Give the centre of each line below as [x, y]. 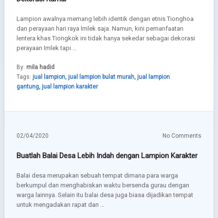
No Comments [182, 136]
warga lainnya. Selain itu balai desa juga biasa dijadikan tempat [105, 195]
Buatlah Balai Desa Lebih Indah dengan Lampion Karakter [107, 156]
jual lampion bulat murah [101, 77]
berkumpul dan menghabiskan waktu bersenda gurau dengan [103, 185]
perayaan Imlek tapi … [46, 48]
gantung [27, 87]
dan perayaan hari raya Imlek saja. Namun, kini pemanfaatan [100, 28]
